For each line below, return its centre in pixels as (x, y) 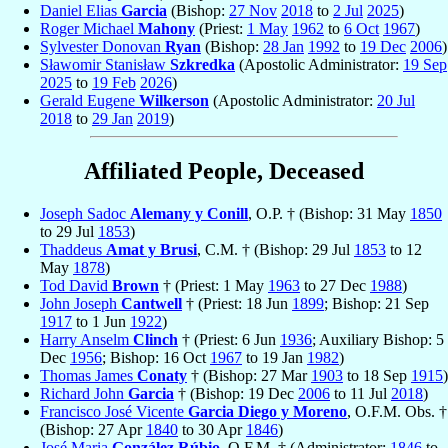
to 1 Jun (101, 322)
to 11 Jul (360, 394)
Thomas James (88, 376)
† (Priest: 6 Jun (229, 340)
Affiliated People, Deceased (224, 171)
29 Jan (112, 119)
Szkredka (202, 65)
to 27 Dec (335, 286)
